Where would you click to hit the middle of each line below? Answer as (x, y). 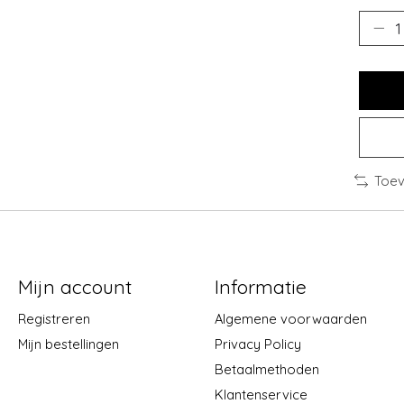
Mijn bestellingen (68, 344)
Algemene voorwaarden (290, 318)
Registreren (54, 318)
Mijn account (74, 286)
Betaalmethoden (266, 370)
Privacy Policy (257, 344)
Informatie (260, 286)
